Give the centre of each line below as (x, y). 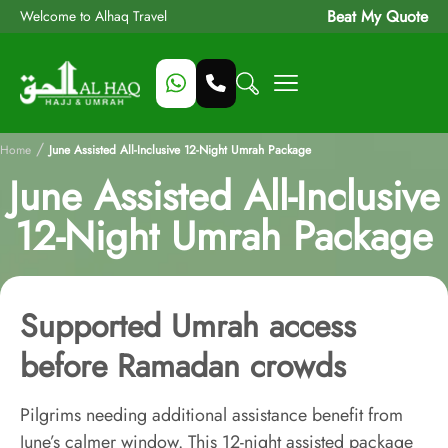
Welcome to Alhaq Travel (93, 16)
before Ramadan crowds (183, 366)
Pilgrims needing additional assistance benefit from (211, 415)
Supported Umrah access (188, 326)
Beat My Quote (377, 16)
